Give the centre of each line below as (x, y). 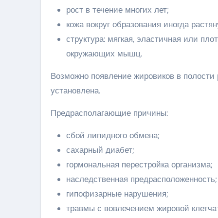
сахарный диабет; (100, 150)
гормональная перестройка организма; (139, 164)
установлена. (75, 90)
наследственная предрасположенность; (142, 179)
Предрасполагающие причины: (109, 113)
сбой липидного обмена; (113, 135)
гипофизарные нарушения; (117, 193)
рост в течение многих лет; (118, 9)
